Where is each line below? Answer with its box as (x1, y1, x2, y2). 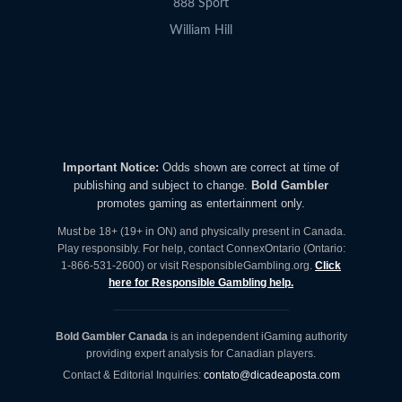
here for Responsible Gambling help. (109, 275, 293, 289)
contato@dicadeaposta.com (203, 368, 340, 381)
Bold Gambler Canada (55, 329, 168, 343)
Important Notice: (63, 160, 159, 174)
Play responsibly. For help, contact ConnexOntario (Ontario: (57, 241, 345, 255)
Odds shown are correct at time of (159, 160, 339, 174)
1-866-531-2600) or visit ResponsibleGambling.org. (61, 258, 315, 272)
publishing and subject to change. (74, 178, 251, 192)
